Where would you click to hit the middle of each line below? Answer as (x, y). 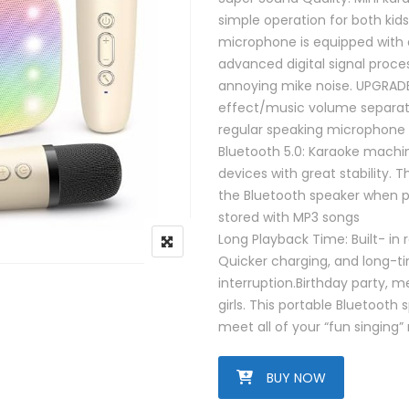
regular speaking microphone (312, 130)
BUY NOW (296, 378)
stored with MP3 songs (289, 217)
